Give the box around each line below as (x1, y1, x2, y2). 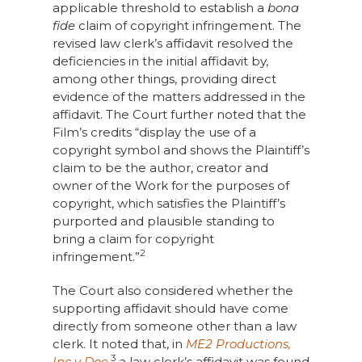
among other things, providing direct (52, 71, 276, 86)
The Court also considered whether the (52, 283, 293, 298)
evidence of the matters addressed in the (52, 89, 305, 104)
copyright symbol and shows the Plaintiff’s (52, 142, 309, 158)
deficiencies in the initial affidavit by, (52, 53, 268, 69)
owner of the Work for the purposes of (52, 178, 289, 193)
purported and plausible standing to (52, 213, 275, 229)
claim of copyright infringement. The (74, 18, 301, 33)
